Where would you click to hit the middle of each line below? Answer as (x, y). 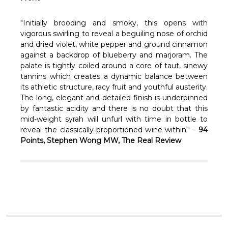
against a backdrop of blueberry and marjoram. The (114, 55)
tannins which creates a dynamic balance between (114, 76)
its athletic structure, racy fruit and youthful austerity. (114, 87)
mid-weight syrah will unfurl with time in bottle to (114, 119)
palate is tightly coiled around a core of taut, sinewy (114, 65)
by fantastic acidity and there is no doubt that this (114, 108)
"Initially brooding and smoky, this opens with (114, 23)
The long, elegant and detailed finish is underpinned (114, 97)
